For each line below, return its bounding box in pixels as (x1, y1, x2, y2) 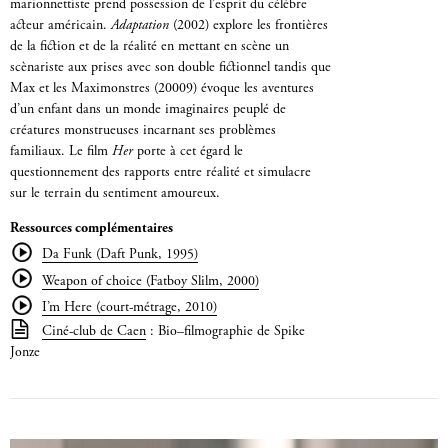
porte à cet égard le (133, 145, 243, 160)
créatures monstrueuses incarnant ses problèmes (10, 124, 276, 139)
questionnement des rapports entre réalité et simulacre (10, 166, 311, 181)
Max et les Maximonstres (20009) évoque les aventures (10, 82, 314, 97)
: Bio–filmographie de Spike (146, 324, 305, 339)
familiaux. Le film (10, 145, 112, 160)
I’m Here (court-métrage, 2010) (42, 300, 218, 315)
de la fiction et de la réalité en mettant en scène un (10, 40, 289, 55)
